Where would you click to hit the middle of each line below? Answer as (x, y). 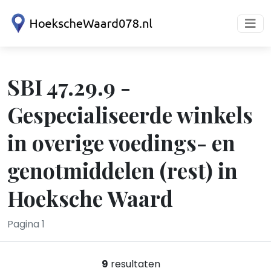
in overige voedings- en (121, 142)
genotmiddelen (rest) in (122, 170)
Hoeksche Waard (90, 198)
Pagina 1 (26, 224)
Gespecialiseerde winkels (130, 114)
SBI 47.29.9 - (69, 87)
